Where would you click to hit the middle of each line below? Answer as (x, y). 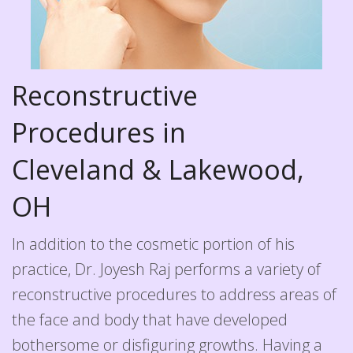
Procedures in (99, 132)
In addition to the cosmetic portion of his (153, 244)
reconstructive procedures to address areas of (174, 294)
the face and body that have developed (150, 320)
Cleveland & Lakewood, (158, 169)
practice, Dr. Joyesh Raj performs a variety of (166, 269)
